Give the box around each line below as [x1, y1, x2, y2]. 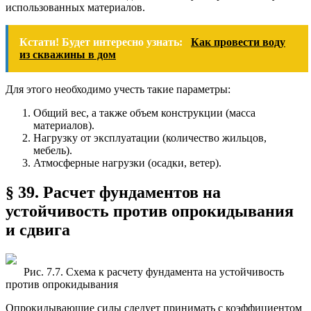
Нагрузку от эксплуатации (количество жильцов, [33, 131, 267, 144]
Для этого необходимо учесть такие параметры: [6, 83, 230, 95]
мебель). [33, 144, 72, 156]
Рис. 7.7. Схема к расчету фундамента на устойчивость [24, 265, 284, 278]
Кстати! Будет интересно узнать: [19, 35, 185, 48]
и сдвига [6, 220, 70, 239]
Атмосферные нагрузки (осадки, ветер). [33, 156, 221, 169]
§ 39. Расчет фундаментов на [6, 183, 221, 201]
